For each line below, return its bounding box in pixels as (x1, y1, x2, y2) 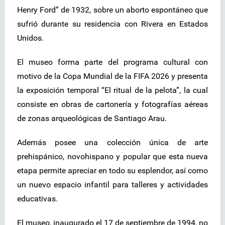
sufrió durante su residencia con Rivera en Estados (17, 19, 208, 29)
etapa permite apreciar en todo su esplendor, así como (17, 166, 208, 176)
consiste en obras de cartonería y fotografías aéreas (17, 99, 208, 109)
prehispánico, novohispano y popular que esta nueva (17, 152, 208, 162)
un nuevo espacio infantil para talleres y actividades (17, 180, 208, 190)
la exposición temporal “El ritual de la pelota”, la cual (17, 85, 208, 95)
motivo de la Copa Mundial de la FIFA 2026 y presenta (17, 71, 208, 81)
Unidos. (17, 33, 44, 43)
